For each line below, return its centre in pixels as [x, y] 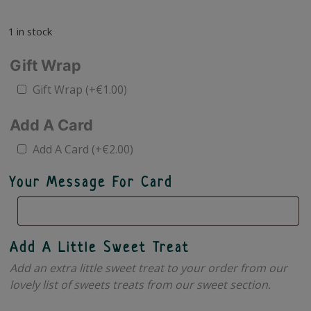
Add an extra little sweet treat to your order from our [149, 268]
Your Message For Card [91, 183]
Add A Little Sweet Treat [100, 249]
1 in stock [30, 31]
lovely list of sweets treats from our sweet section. [140, 284]
